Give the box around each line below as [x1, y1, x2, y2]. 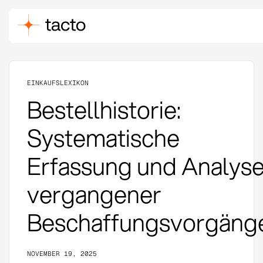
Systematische [26, 120, 180, 154]
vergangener [26, 177, 161, 211]
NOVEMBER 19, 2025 [26, 249, 97, 258]
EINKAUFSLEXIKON [26, 78, 89, 87]
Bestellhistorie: [26, 92, 181, 126]
